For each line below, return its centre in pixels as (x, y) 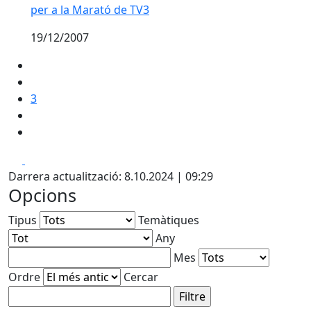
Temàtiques (169, 220)
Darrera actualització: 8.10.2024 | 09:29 (111, 176)
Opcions (42, 195)
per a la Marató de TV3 (90, 9)
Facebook (50, 159)
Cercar (141, 277)
